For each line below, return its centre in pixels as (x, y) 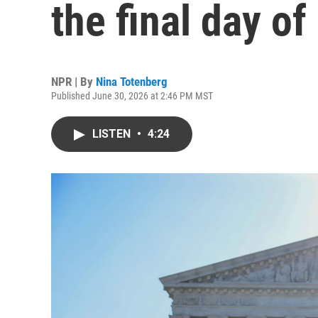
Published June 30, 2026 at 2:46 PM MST (132, 96)
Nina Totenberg (132, 82)
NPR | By (73, 82)
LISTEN (113, 134)
